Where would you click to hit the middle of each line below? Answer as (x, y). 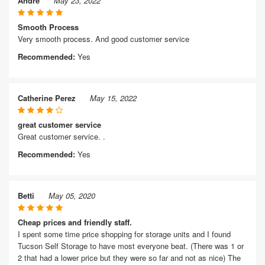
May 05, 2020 (72, 195)
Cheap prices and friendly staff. (75, 222)
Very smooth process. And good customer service (104, 39)
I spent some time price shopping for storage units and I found (124, 234)
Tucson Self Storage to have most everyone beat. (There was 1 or (131, 246)
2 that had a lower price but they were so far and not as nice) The (129, 258)
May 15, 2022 (113, 98)
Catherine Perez (47, 98)
